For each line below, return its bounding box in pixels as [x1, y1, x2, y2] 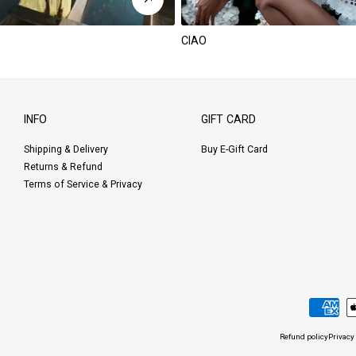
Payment [279, 296, 318, 308]
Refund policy [280, 331, 328, 341]
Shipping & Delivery [23, 144, 108, 156]
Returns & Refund [23, 161, 103, 173]
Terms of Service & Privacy [23, 179, 142, 191]
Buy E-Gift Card [201, 144, 269, 156]
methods [279, 314, 319, 326]
